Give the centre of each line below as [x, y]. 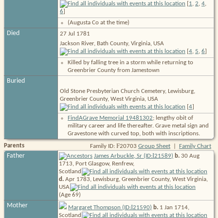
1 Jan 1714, [174, 207]
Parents [14, 145]
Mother [17, 205]
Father [16, 156]
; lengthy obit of [173, 118]
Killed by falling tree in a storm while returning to [130, 62]
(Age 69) [70, 195]
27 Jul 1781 [75, 34]
